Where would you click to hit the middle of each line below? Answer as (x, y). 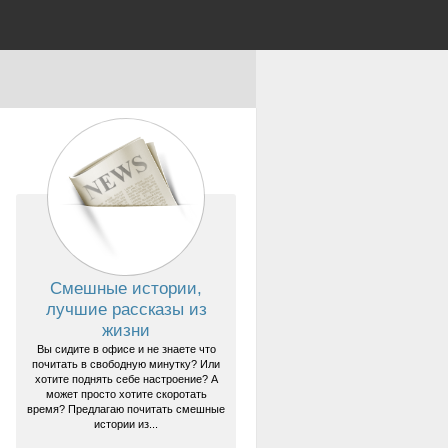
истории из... (126, 424)
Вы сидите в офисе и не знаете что (126, 349)
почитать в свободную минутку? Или (126, 364)
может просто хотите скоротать (126, 394)
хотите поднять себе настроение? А (126, 379)
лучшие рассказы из (126, 309)
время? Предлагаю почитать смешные (126, 409)
